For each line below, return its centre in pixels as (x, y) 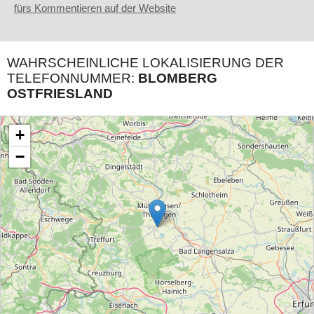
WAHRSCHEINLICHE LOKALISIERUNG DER (145, 63)
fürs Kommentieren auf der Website (95, 8)
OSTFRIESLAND (60, 94)
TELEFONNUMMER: (73, 78)
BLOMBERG (178, 78)
